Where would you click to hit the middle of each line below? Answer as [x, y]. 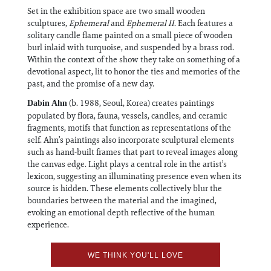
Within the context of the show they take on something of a [134, 59]
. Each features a [204, 23]
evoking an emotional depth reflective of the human [121, 212]
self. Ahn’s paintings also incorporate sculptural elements [131, 140]
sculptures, [48, 23]
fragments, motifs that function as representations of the [129, 128]
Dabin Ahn [47, 103]
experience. [48, 224]
